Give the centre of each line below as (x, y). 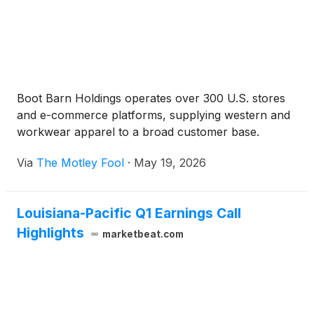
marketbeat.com (143, 234)
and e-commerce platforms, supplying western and (153, 115)
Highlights (50, 233)
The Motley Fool (80, 163)
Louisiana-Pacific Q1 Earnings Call (129, 213)
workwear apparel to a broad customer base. (138, 132)
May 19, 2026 (170, 163)
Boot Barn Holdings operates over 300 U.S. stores (151, 98)
